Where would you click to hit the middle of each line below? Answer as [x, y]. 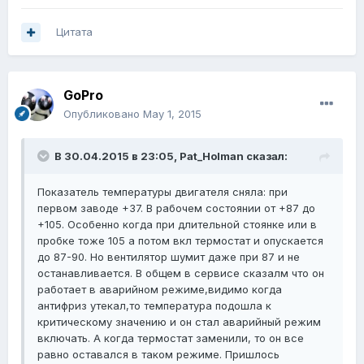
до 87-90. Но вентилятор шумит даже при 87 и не [169, 257]
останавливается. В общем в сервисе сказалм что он [181, 273]
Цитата [74, 32]
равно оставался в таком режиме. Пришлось [158, 355]
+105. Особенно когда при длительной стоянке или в [177, 225]
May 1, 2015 [172, 114]
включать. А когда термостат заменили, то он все [171, 338]
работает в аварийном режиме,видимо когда [160, 290]
